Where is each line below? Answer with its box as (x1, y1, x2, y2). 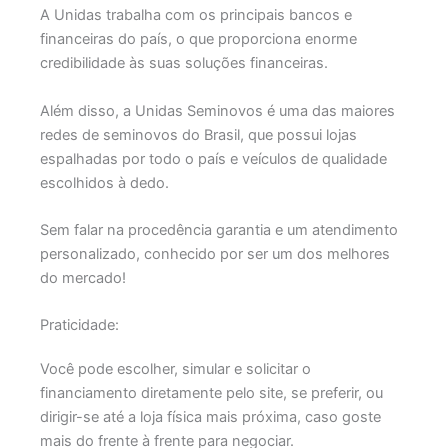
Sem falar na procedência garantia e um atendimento (39, 221, 398, 240)
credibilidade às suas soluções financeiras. (39, 54, 328, 73)
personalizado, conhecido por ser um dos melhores (39, 245, 390, 264)
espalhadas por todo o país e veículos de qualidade (39, 149, 387, 168)
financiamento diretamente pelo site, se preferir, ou (39, 384, 383, 403)
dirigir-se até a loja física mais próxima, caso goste (39, 408, 381, 427)
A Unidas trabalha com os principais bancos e (39, 6, 352, 25)
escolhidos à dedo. (39, 173, 169, 192)
